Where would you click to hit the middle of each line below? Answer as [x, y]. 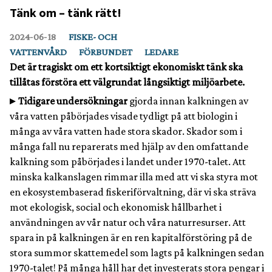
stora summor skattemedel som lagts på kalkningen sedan [137, 252]
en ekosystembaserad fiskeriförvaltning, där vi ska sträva [133, 192]
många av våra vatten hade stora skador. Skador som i [126, 131]
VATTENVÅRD [38, 52]
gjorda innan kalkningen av [188, 100]
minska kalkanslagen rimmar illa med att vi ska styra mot [134, 176]
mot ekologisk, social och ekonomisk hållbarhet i [116, 207]
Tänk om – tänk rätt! [66, 12]
